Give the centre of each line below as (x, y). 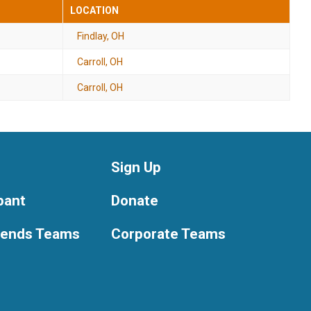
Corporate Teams (168, 234)
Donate (134, 200)
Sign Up (136, 167)
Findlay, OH (101, 36)
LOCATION (94, 10)
